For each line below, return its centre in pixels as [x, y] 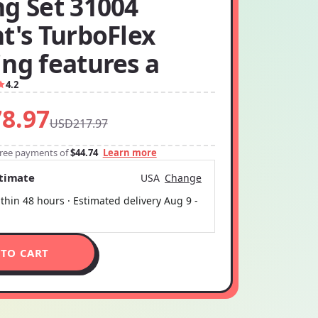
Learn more [130, 153]
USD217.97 [78, 124]
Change [183, 177]
